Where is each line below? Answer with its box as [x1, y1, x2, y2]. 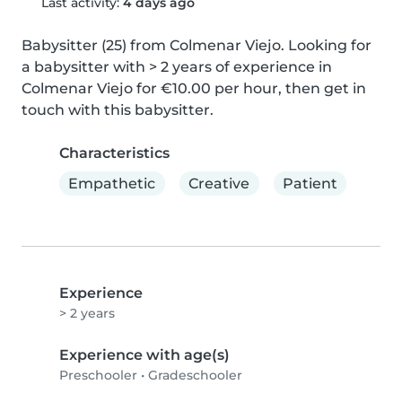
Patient [282, 174, 337, 192]
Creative [188, 174, 250, 192]
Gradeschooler [148, 367, 242, 384]
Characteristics [59, 144, 170, 162]
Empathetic [68, 174, 156, 192]
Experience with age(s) [59, 346, 230, 364]
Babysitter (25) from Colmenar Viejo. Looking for [22, 37, 371, 55]
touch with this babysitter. [22, 101, 214, 119]
